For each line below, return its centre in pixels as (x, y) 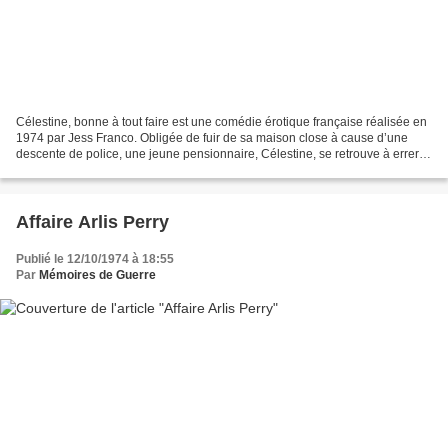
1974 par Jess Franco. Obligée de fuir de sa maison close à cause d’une (212, 138)
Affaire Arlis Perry (92, 222)
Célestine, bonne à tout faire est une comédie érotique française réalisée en (221, 122)
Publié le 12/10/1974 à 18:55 (95, 259)
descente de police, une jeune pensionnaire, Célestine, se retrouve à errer (217, 154)
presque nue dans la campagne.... (108, 170)
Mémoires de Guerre (97, 275)
